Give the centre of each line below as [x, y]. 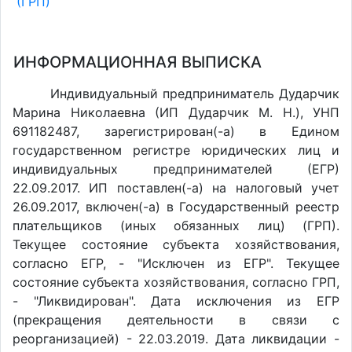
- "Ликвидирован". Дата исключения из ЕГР [176, 301]
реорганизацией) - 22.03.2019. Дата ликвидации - [176, 339]
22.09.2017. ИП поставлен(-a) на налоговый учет [176, 188]
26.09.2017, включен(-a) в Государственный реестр [176, 207]
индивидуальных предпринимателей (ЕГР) [176, 169]
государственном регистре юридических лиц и [176, 150]
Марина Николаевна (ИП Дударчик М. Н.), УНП [176, 112]
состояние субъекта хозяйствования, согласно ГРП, [176, 282]
